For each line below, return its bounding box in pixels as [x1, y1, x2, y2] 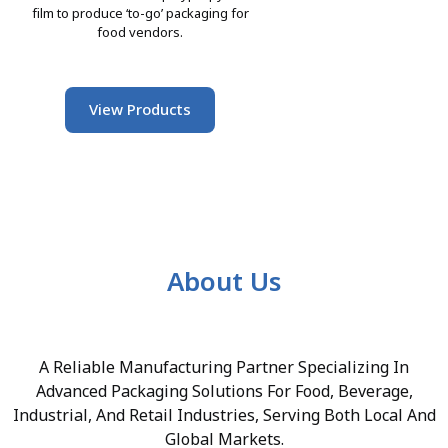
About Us [167, 255, 281, 310]
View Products [89, 94, 191, 126]
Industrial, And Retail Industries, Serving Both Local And [12, 399, 436, 433]
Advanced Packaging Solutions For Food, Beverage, [35, 375, 413, 409]
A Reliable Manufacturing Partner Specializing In [39, 351, 409, 385]
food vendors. [97, 19, 183, 47]
